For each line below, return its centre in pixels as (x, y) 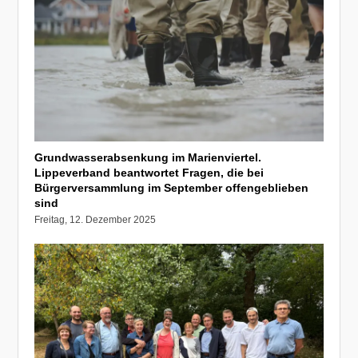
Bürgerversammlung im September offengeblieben (172, 187)
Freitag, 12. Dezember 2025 (95, 219)
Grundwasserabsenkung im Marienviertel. (148, 157)
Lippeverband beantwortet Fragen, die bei (149, 172)
